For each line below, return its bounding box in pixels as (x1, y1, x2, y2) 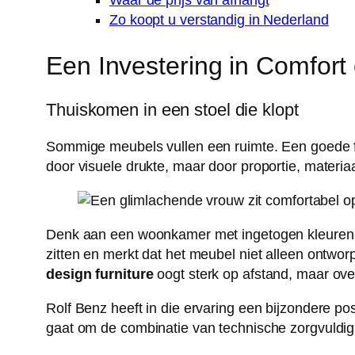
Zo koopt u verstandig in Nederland (109, 12, 329, 29)
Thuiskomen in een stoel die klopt (46, 100, 299, 120)
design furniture (46, 266, 154, 283)
